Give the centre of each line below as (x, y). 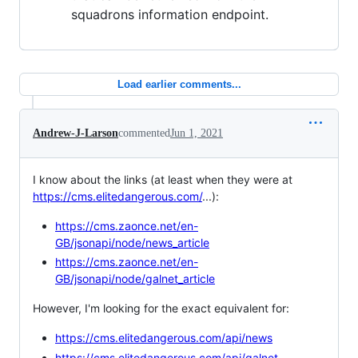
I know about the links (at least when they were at (163, 179)
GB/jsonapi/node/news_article (132, 242)
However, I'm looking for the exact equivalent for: (161, 308)
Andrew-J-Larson (76, 133)
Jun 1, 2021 (197, 133)
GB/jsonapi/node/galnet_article (135, 278)
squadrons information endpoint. (170, 14)
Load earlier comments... (179, 84)
